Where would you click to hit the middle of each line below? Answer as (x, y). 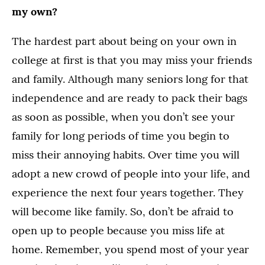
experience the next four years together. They (128, 193)
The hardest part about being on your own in (124, 41)
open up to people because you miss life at (118, 231)
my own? (35, 12)
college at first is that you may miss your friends (132, 60)
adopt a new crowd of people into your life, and (131, 174)
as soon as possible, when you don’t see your (123, 117)
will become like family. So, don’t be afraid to (123, 212)
